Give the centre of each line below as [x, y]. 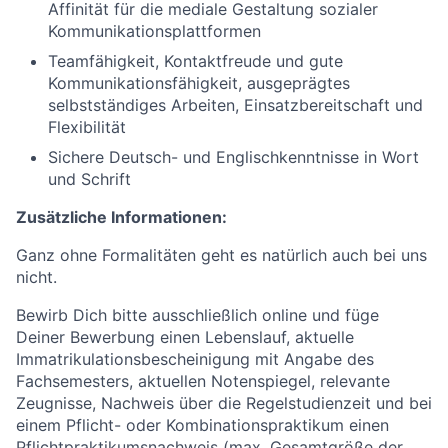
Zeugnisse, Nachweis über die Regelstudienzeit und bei [224, 403]
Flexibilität [87, 127]
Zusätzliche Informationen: [121, 217]
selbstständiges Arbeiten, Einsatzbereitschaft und [235, 105]
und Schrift [89, 179]
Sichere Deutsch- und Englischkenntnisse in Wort [233, 157]
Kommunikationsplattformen [154, 31]
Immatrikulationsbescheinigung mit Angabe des [195, 359]
